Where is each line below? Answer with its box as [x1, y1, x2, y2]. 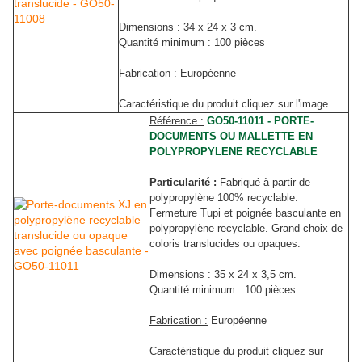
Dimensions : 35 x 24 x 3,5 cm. [149, 268, 297, 281]
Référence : [149, 115, 204, 128]
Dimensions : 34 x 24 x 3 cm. [119, 21, 257, 34]
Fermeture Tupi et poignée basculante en [149, 207, 341, 220]
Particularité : [149, 176, 217, 189]
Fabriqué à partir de [220, 176, 310, 189]
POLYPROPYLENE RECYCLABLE [149, 145, 318, 158]
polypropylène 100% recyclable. [149, 192, 298, 204]
